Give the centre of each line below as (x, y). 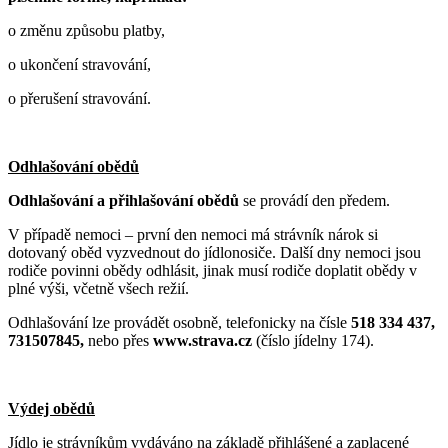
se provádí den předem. (314, 200)
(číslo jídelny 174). (313, 340)
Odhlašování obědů (73, 166)
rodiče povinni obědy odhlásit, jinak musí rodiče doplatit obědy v (212, 270)
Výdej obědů (51, 408)
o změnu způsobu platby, (86, 30)
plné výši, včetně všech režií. (98, 288)
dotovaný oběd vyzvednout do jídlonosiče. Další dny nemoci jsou (214, 252)
